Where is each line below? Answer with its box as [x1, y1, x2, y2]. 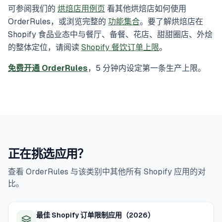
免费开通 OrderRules [8, 63, 88, 73]
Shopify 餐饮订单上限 [81, 43, 159, 53]
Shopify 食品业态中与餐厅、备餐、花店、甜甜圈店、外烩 [8, 30, 213, 40]
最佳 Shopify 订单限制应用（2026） [36, 211, 155, 220]
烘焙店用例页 [57, 4, 105, 14]
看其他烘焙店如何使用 [105, 4, 186, 14]
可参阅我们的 [8, 4, 57, 14]
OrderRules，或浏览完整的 [8, 17, 108, 27]
